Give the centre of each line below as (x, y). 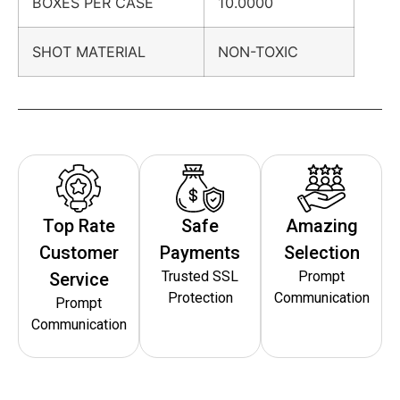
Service (79, 279)
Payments (200, 252)
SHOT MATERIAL (98, 51)
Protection (200, 297)
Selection (321, 252)
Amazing (321, 225)
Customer (79, 252)
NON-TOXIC (258, 51)
